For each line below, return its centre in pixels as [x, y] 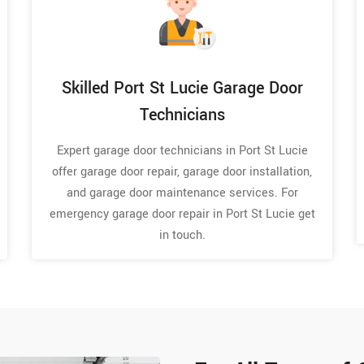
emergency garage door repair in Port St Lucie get [182, 214]
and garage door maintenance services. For [182, 193]
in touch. [182, 235]
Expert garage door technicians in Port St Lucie [182, 150]
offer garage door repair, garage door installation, [182, 171]
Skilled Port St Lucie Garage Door [182, 88]
